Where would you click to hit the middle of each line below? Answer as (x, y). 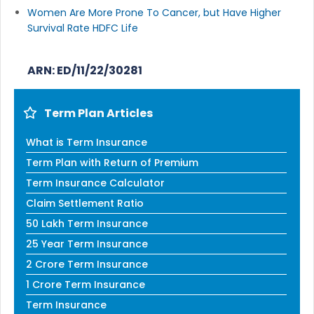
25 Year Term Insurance (87, 244)
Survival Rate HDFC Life (83, 28)
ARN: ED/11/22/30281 (85, 70)
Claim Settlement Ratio (85, 203)
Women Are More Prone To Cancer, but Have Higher (154, 12)
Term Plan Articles (98, 113)
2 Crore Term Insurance (87, 264)
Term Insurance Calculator (95, 183)
